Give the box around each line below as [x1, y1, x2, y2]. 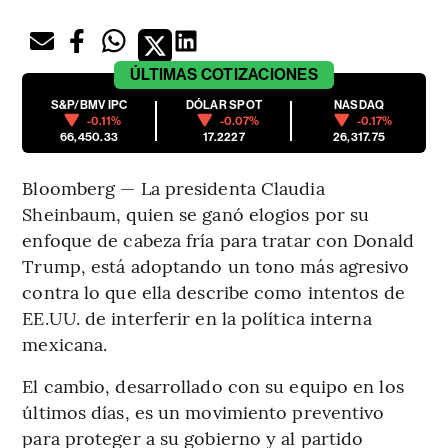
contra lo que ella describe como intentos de [22, 278, 405, 304]
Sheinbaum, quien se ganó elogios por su [22, 200, 370, 226]
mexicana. [22, 330, 108, 356]
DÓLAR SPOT [185, 97, 263, 112]
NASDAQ [333, 97, 385, 112]
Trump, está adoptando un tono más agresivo [22, 252, 410, 278]
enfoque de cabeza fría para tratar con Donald [22, 226, 414, 252]
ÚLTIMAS [130, 64, 198, 84]
